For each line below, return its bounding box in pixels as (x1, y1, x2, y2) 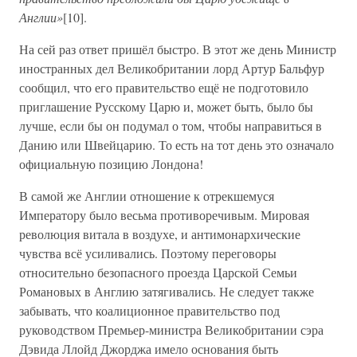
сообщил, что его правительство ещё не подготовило (19, 79, 308, 96)
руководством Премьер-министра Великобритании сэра (19, 321, 324, 338)
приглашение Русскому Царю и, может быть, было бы (19, 98, 313, 115)
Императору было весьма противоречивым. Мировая (19, 206, 309, 223)
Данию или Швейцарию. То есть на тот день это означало (19, 136, 334, 153)
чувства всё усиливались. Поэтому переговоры (19, 245, 277, 261)
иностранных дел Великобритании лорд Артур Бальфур (19, 60, 324, 76)
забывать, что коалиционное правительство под (19, 302, 280, 319)
